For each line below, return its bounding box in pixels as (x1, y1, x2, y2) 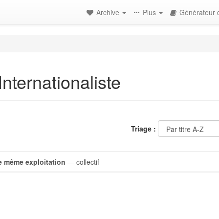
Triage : (131, 124, 156, 133)
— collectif (66, 157, 99, 167)
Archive (96, 7, 121, 17)
